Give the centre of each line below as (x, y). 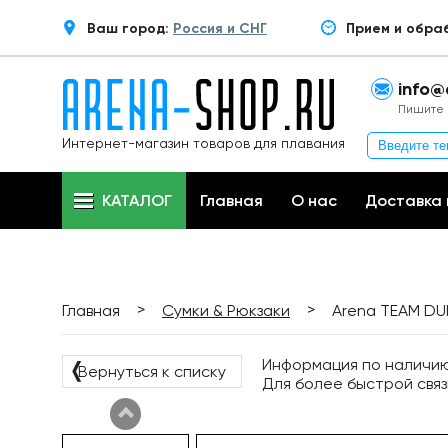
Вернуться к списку (152, 371)
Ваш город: (130, 28)
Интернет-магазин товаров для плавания (203, 143)
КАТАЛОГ (137, 200)
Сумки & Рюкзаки (226, 310)
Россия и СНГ (220, 28)
